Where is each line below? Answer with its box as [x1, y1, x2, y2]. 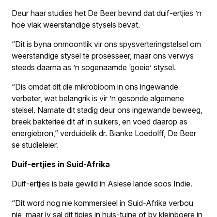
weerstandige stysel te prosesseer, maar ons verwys [12, 50, 194, 61]
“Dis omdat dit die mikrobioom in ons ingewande [12, 81, 178, 92]
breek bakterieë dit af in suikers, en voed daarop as [12, 116, 187, 126]
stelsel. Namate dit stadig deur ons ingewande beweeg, [12, 105, 202, 115]
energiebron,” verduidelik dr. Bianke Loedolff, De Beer [12, 128, 196, 138]
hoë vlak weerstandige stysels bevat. [12, 19, 140, 30]
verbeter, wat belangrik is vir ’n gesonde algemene [12, 93, 184, 103]
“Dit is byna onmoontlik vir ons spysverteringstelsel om [12, 39, 201, 49]
